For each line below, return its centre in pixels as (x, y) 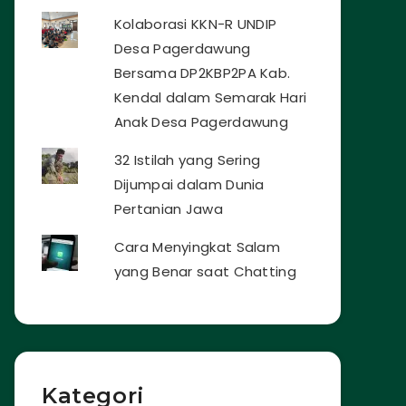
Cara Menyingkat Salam (197, 247)
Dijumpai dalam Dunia (189, 185)
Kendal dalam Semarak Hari (210, 98)
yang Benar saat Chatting (205, 272)
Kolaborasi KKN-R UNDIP (195, 24)
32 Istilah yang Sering (187, 160)
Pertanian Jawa (168, 209)
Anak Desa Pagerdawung (203, 122)
